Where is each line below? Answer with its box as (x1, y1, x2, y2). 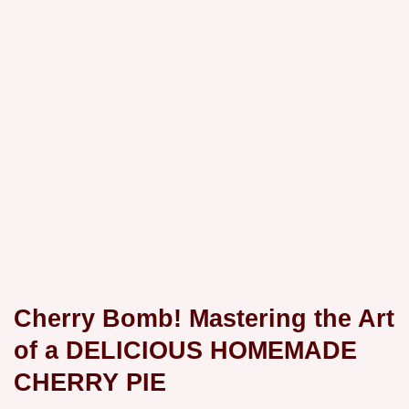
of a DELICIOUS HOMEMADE (14, 335, 357, 364)
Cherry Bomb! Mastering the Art (14, 303, 394, 332)
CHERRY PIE (14, 367, 166, 396)
